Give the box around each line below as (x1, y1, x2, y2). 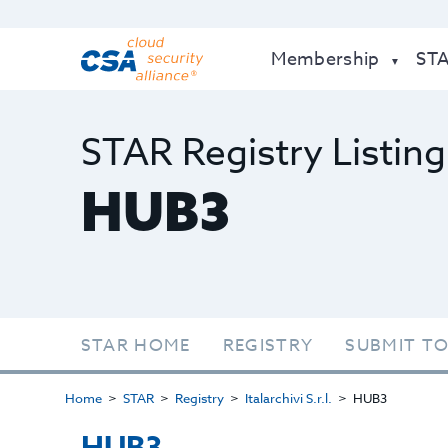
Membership (271, 46, 380, 73)
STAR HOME (80, 333, 191, 358)
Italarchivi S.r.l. (244, 389, 332, 407)
